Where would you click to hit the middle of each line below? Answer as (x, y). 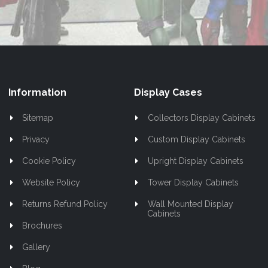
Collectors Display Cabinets (201, 118)
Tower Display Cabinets (193, 183)
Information (38, 93)
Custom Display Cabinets (196, 140)
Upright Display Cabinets (195, 161)
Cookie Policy (49, 161)
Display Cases (168, 93)
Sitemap (38, 118)
